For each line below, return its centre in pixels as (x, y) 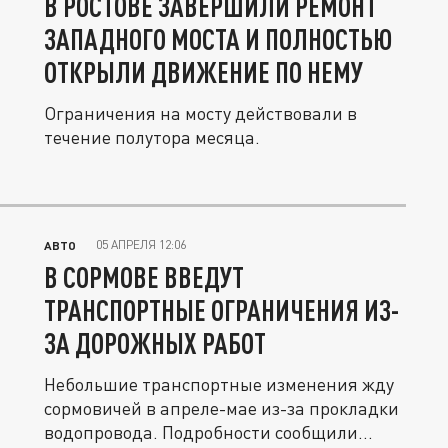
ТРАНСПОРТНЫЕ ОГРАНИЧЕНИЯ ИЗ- (221, 310)
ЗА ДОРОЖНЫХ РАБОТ (155, 343)
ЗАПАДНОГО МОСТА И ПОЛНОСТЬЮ (218, 39)
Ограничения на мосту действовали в (200, 113)
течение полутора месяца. (152, 137)
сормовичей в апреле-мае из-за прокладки (221, 408)
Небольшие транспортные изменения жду (219, 384)
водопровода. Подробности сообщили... (208, 432)
